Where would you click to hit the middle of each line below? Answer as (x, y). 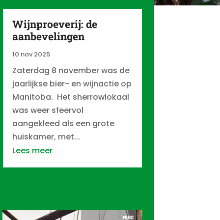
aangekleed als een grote (63, 123)
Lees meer (32, 150)
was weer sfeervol (48, 110)
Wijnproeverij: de (55, 24)
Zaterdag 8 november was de (71, 70)
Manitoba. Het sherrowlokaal (70, 97)
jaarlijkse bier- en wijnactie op (72, 83)
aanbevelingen (48, 36)
